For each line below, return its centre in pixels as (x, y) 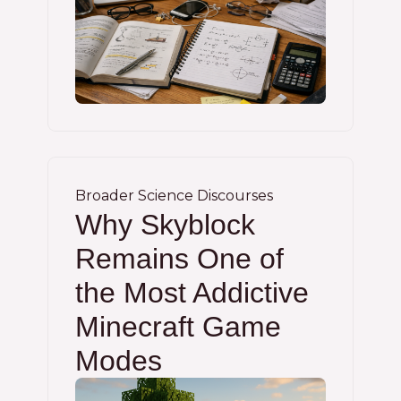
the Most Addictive (192, 293)
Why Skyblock (165, 225)
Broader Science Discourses (174, 196)
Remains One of (179, 259)
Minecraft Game (178, 327)
